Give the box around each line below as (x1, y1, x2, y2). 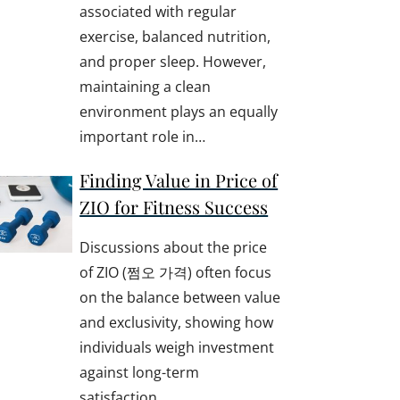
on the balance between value (79, 287, 281, 308)
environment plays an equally (79, 101, 279, 121)
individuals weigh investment (79, 337, 275, 358)
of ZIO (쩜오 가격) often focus (79, 262, 272, 283)
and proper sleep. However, (79, 51, 267, 71)
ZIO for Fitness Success (79, 195, 269, 220)
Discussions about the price (79, 237, 268, 258)
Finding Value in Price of (79, 168, 279, 193)
